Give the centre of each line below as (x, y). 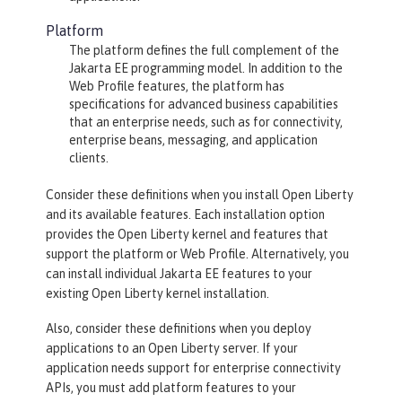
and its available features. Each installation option (185, 215)
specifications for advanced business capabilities (203, 105)
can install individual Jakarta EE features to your (179, 274)
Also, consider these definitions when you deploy (179, 329)
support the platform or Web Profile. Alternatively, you (197, 254)
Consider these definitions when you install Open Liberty (200, 195)
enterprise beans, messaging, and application (193, 140)
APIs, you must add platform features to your (171, 388)
